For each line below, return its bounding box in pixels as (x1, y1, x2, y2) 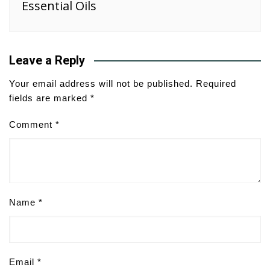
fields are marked (9, 93, 90, 104)
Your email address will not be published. (9, 78, 193, 89)
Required (196, 78, 236, 89)
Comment (9, 119, 55, 130)
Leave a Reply (9, 53, 85, 68)
